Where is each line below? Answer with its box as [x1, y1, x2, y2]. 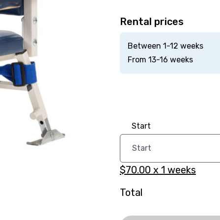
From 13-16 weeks [127, 55, 193, 64]
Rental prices [119, 16, 184, 27]
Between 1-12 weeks [127, 41, 203, 51]
